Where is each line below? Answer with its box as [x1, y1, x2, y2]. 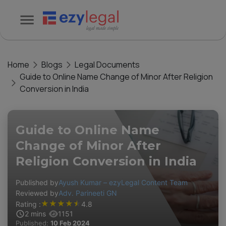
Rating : [16, 199, 41, 208]
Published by [16, 178, 59, 187]
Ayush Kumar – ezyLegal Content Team [59, 178, 188, 187]
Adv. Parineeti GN [59, 189, 117, 197]
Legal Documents [75, 59, 140, 70]
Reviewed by [16, 189, 59, 197]
